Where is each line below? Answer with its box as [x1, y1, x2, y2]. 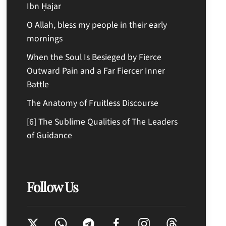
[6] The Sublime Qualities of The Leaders [27, 115, 178, 128]
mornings [27, 32, 63, 45]
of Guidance [27, 129, 73, 142]
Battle [27, 78, 49, 91]
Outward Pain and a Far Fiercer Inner [27, 64, 165, 77]
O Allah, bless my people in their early [27, 18, 167, 31]
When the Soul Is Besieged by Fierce [27, 50, 162, 64]
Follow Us [27, 177, 78, 196]
